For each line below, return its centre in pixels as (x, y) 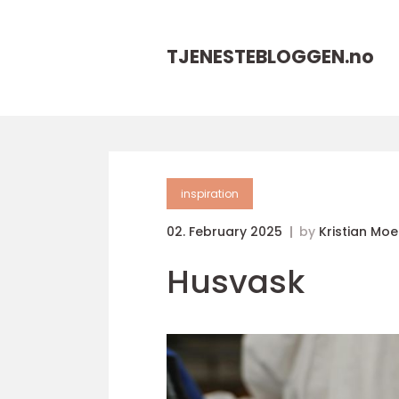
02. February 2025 (226, 232)
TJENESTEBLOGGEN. (258, 57)
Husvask (236, 282)
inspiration (210, 194)
